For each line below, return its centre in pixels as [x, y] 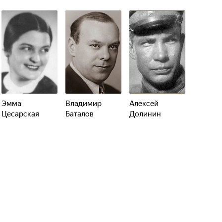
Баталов [80, 114]
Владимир [83, 104]
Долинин [145, 114]
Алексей [144, 104]
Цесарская [20, 114]
